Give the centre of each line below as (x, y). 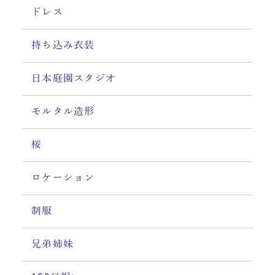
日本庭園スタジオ (74, 79)
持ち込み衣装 (63, 45)
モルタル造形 (63, 112)
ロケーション (63, 178)
